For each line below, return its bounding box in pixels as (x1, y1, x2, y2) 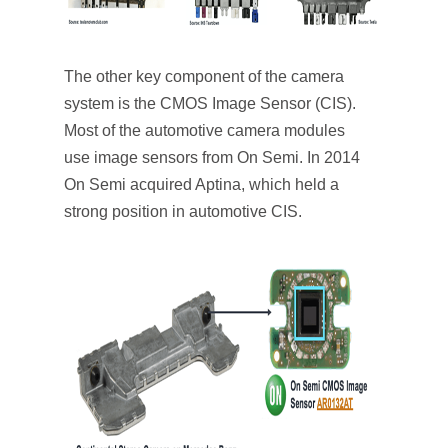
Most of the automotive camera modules (64, 122, 345, 139)
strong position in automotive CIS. (64, 203, 302, 220)
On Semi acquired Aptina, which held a (64, 176, 339, 193)
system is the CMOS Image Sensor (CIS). (64, 95, 356, 112)
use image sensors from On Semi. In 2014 (64, 149, 360, 166)
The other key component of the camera (64, 68, 344, 85)
